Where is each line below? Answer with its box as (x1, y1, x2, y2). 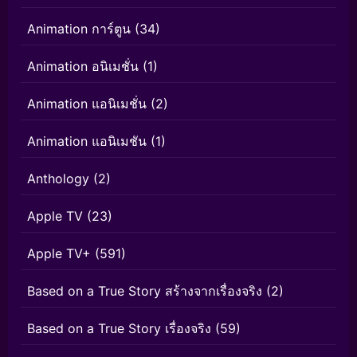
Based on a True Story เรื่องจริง (27, 320, 211, 336)
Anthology (27, 171, 89, 186)
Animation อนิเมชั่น (27, 58, 139, 74)
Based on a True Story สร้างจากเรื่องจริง (27, 283, 262, 299)
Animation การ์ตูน (27, 21, 131, 37)
